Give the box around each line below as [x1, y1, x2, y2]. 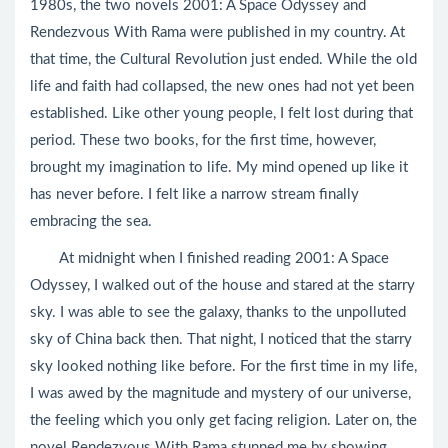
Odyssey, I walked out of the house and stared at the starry [30, 278, 415, 293]
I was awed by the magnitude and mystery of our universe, [30, 386, 411, 401]
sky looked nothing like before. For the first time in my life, [30, 359, 417, 374]
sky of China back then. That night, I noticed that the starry [30, 332, 412, 347]
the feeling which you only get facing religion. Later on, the [30, 413, 417, 428]
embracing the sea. [30, 214, 152, 229]
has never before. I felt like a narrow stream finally [30, 187, 359, 202]
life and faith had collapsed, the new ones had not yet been [30, 79, 414, 94]
